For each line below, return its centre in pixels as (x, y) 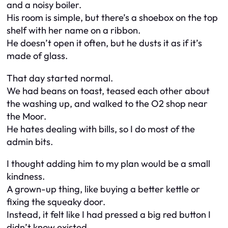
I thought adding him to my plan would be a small (108, 164)
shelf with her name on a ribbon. (74, 31)
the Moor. (26, 116)
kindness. (26, 177)
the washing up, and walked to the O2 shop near (107, 103)
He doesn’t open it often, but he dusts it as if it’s (104, 43)
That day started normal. (60, 78)
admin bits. (30, 141)
